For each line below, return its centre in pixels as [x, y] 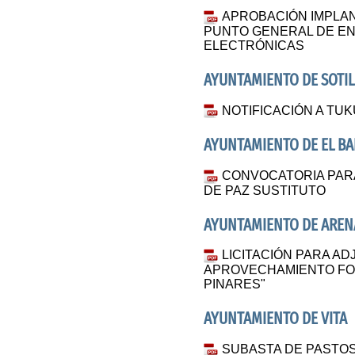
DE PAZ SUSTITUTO [265, 190]
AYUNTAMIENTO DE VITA [276, 319]
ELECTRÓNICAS [254, 45]
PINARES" [235, 284]
